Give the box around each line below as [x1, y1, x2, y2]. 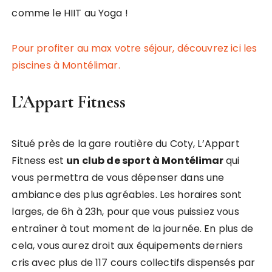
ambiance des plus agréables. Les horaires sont [12, 188, 242, 202]
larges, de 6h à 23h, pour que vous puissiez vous [12, 205, 239, 219]
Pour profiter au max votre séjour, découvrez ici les [12, 41, 257, 55]
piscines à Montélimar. [12, 58, 120, 72]
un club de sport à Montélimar [66, 154, 226, 168]
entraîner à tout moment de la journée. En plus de [12, 222, 253, 236]
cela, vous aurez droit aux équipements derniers [12, 239, 243, 253]
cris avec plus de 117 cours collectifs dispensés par [12, 256, 256, 270]
